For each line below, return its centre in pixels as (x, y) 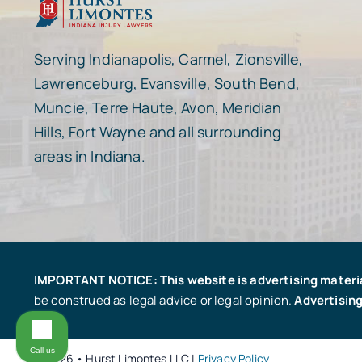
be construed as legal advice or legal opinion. (164, 300)
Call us (42, 350)
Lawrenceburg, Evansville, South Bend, (166, 83)
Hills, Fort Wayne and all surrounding (157, 131)
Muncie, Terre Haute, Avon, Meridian (158, 107)
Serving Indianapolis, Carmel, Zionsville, (168, 59)
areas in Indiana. (89, 156)
